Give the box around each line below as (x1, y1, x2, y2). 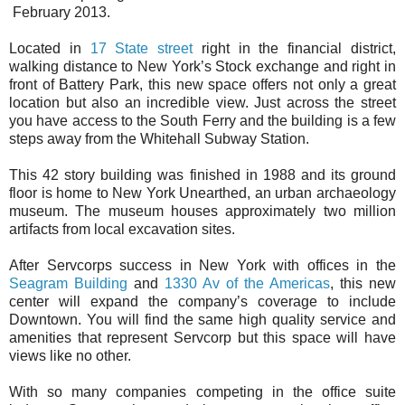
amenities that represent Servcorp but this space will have (9, 329, 396, 345)
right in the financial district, (193, 40, 397, 56)
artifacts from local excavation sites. (9, 221, 235, 237)
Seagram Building (9, 275, 127, 291)
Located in (9, 40, 90, 56)
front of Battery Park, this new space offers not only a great (9, 76, 396, 92)
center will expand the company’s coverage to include (9, 293, 396, 309)
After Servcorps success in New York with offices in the (9, 257, 396, 273)
